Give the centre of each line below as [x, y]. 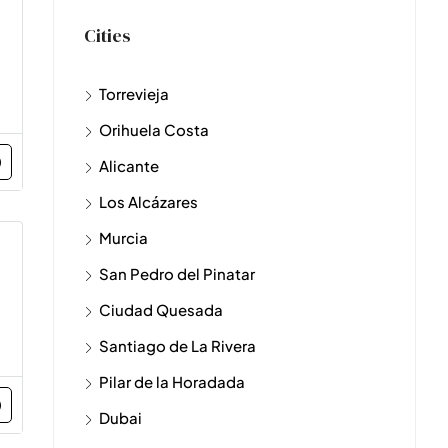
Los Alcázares [148, 201]
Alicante [129, 165]
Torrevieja [134, 93]
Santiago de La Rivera [177, 345]
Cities [107, 35]
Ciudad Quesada [161, 309]
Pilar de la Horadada [172, 381]
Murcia [123, 237]
